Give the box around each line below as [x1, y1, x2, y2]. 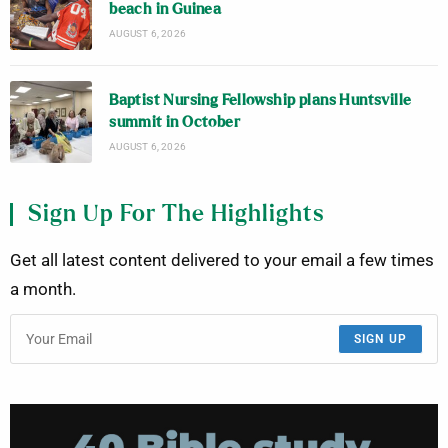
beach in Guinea [109, 2, 222, 18]
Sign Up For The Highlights [28, 203, 325, 227]
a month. [10, 280, 76, 300]
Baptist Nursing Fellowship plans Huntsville [109, 93, 412, 109]
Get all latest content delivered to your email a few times [10, 251, 434, 271]
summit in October [109, 115, 241, 131]
